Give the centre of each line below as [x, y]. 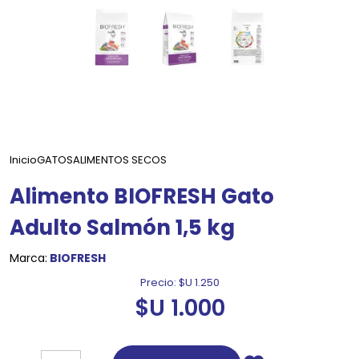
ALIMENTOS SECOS [120, 159]
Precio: [158, 283]
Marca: [28, 258]
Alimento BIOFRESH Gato [142, 196]
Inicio [23, 159]
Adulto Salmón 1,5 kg [122, 227]
